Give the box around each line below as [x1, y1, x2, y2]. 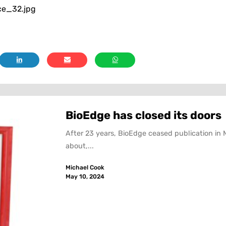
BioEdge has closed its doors [66, 108, 222, 122]
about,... [66, 141, 94, 150]
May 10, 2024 [66, 173, 105, 181]
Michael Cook [66, 164, 105, 172]
